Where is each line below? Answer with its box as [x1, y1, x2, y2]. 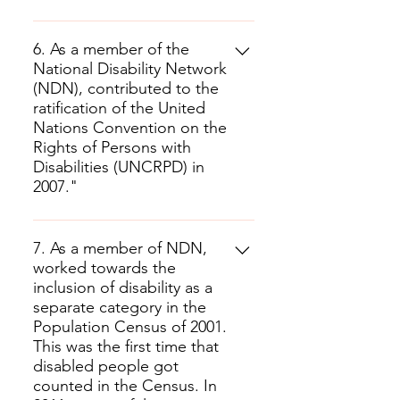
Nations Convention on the [33, 118, 227, 137]
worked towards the [33, 258, 176, 278]
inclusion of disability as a [33, 278, 212, 297]
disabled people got [33, 356, 179, 376]
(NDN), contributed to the [33, 79, 219, 98]
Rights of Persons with [33, 137, 191, 157]
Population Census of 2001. [33, 317, 227, 337]
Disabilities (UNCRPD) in [33, 157, 204, 177]
